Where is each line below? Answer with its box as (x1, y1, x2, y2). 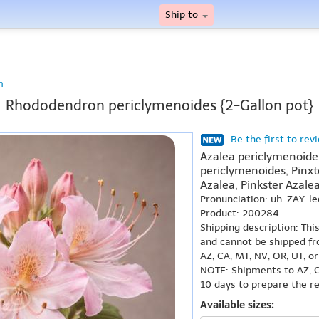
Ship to (165, 9, 201, 21)
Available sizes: (200, 298, 274, 311)
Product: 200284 (200, 207, 279, 219)
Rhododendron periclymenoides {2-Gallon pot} (6, 97, 313, 114)
